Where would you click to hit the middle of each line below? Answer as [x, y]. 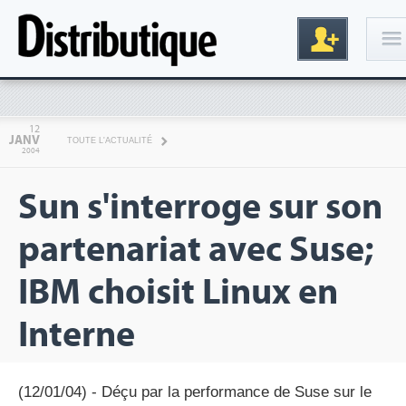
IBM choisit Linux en [178, 292]
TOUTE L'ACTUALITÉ [110, 140]
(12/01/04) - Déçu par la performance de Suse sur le [195, 392]
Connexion [329, 110]
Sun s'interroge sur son [200, 207]
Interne [77, 335]
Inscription [324, 290]
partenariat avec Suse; [196, 250]
